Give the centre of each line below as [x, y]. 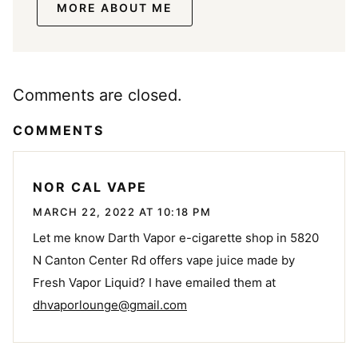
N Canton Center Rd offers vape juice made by [164, 260]
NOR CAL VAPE [90, 187]
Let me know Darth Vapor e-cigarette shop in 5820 [176, 237]
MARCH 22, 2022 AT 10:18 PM [122, 211]
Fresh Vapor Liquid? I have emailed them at [154, 282]
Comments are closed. [97, 95]
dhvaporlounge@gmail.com [110, 304]
